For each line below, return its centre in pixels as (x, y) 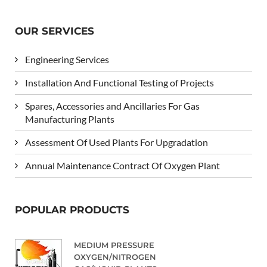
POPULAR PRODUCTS (72, 209)
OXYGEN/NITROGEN (115, 257)
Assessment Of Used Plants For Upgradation (117, 142)
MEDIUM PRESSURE (114, 245)
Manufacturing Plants (70, 119)
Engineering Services (67, 59)
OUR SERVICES (55, 31)
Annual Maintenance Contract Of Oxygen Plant (122, 165)
